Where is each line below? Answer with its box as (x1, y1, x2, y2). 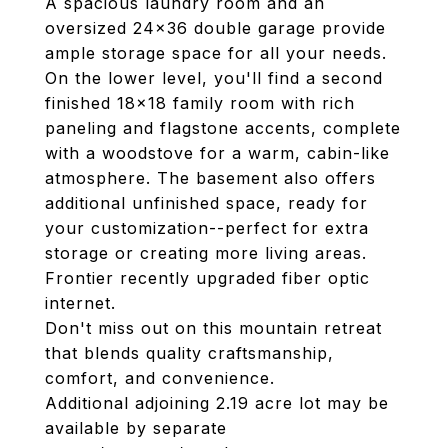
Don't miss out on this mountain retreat (45, 318, 382, 338)
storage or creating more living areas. (45, 243, 367, 263)
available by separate (45, 418, 227, 438)
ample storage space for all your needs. (45, 43, 387, 63)
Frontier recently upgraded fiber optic (45, 268, 370, 288)
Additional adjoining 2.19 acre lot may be (45, 393, 389, 413)
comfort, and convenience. (45, 368, 275, 388)
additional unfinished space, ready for (45, 193, 368, 213)
